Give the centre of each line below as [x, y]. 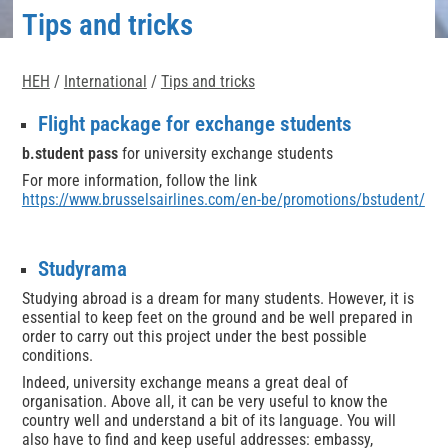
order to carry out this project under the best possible [194, 336]
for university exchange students [225, 153]
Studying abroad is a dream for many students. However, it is [217, 298]
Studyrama [82, 268]
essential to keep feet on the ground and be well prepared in [217, 317]
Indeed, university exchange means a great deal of [184, 382]
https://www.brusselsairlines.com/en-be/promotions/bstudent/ [223, 199]
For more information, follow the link [139, 180]
